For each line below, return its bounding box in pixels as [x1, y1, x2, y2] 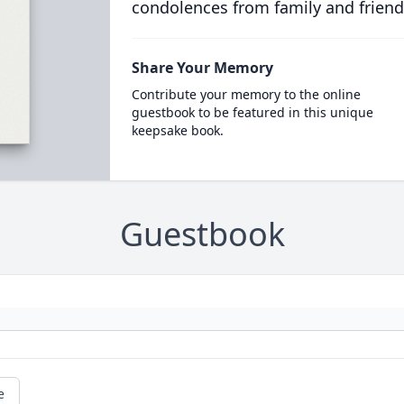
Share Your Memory [131, 58, 273, 78]
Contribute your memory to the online [131, 86, 361, 103]
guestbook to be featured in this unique [131, 104, 373, 121]
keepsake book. [131, 122, 224, 139]
